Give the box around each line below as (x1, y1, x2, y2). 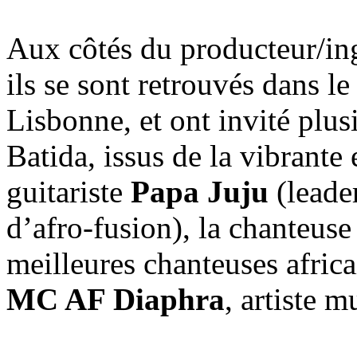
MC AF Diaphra (6, 281, 225, 316)
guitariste (6, 174, 131, 209)
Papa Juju (131, 174, 269, 209)
